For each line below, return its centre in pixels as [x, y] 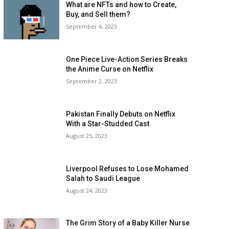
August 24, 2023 [87, 190]
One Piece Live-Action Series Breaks [127, 60]
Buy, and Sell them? [98, 15]
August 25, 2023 [87, 135]
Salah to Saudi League [103, 178]
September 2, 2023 [92, 81]
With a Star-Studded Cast [108, 123]
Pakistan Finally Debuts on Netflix [121, 114]
